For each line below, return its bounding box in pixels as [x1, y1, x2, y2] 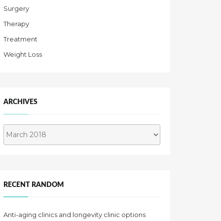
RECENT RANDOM [3, 181, 64, 188]
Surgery [3, 4, 29, 13]
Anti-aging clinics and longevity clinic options [3, 211, 146, 219]
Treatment [3, 35, 37, 43]
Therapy [3, 20, 29, 28]
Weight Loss [3, 50, 42, 59]
